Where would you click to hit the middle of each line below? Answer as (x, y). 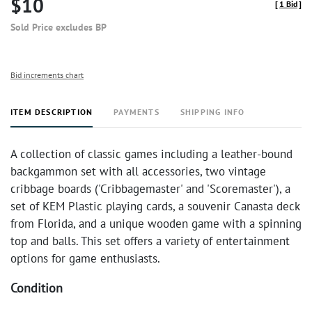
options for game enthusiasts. (85, 258)
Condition (37, 288)
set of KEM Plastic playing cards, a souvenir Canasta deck (155, 206)
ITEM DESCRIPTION (52, 112)
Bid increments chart (47, 75)
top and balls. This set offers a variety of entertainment (150, 241)
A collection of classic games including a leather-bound (151, 154)
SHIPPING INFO (212, 112)
